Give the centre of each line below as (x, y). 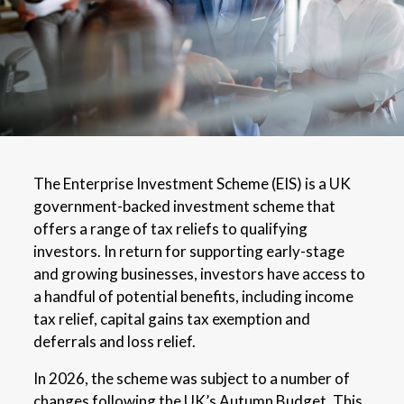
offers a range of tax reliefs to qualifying (171, 228)
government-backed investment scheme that (185, 206)
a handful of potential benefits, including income (194, 296)
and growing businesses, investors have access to (200, 273)
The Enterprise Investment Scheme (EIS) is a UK (193, 183)
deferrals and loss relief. (115, 341)
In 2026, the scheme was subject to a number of (192, 378)
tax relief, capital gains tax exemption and (172, 318)
